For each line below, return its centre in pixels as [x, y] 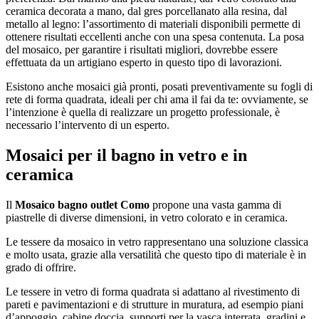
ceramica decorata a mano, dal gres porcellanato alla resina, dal [146, 11]
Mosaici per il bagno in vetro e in [126, 156]
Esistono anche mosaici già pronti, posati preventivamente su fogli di [159, 87]
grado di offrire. [41, 268]
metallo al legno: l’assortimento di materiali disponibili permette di [153, 24]
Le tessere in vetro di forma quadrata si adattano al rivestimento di [153, 292]
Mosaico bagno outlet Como [82, 205]
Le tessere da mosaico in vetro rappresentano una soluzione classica [157, 242]
